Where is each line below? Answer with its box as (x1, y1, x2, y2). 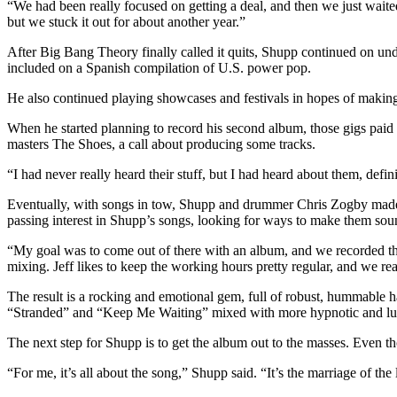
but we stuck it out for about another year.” (7, 13, 245, 29)
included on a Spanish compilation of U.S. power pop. (7, 59, 311, 75)
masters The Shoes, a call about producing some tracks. (7, 136, 315, 152)
